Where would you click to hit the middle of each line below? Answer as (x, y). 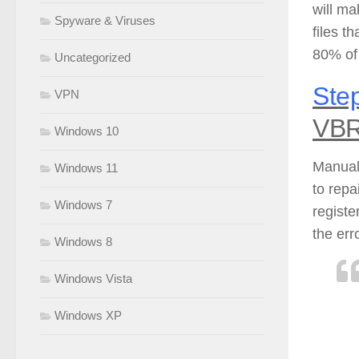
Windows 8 (83, 242)
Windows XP (88, 316)
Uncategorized (93, 58)
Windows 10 (87, 131)
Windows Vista (93, 279)
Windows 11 (86, 168)
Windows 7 (83, 205)
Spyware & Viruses (105, 21)
